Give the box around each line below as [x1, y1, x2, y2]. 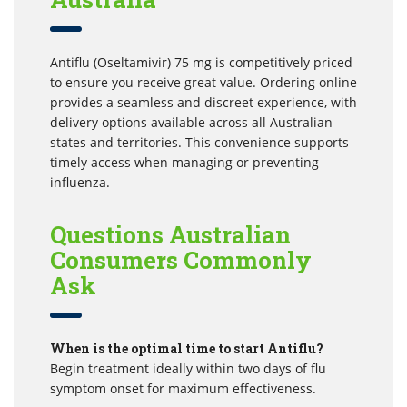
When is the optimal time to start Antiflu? [50, 339, 323, 357]
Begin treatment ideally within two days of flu [50, 359, 326, 377]
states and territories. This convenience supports [50, 133, 349, 151]
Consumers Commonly [50, 243, 313, 275]
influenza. [50, 173, 110, 191]
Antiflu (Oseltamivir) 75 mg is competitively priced [50, 53, 352, 71]
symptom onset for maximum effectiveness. [50, 379, 316, 397]
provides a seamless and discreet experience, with [50, 93, 357, 111]
